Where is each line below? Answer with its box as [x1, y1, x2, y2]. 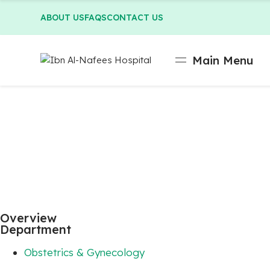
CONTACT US [107, 12, 164, 23]
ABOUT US [40, 12, 85, 23]
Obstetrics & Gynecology [24, 246, 145, 259]
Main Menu [192, 53, 254, 67]
